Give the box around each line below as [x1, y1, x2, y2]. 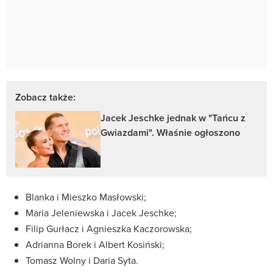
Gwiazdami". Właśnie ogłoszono [101, 125, 240, 140]
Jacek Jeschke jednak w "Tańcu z [101, 110, 246, 125]
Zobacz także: [15, 90, 76, 104]
